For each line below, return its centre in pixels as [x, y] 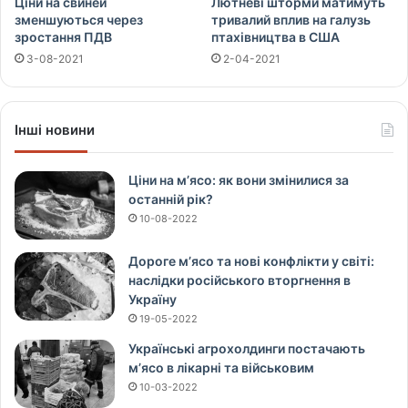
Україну [153, 300]
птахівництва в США [275, 37]
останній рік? [171, 199]
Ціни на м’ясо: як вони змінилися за [239, 180]
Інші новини [55, 130]
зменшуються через [79, 20]
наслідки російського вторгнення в [240, 280]
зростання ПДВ [63, 37]
